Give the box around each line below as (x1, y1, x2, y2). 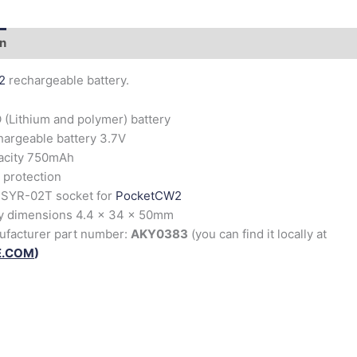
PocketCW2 (116, 187, 182, 203)
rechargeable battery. (6, 72, 129, 88)
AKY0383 (131, 226, 188, 241)
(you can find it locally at (188, 226, 327, 241)
